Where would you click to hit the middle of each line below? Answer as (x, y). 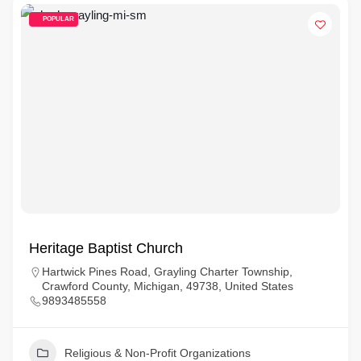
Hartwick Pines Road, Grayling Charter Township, (167, 272)
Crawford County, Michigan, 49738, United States (168, 286)
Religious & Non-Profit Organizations (158, 353)
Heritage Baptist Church (106, 248)
